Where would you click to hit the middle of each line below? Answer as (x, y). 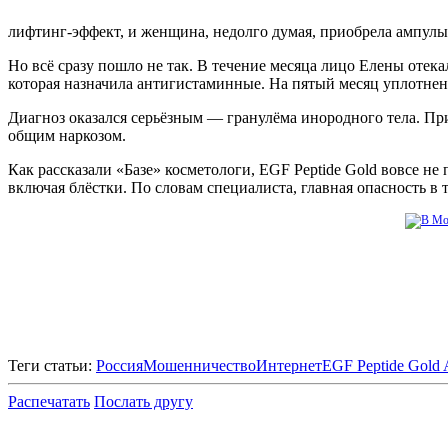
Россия (119, 365)
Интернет (289, 365)
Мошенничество (199, 365)
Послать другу (143, 401)
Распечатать (49, 401)
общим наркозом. (67, 135)
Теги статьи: (52, 365)
